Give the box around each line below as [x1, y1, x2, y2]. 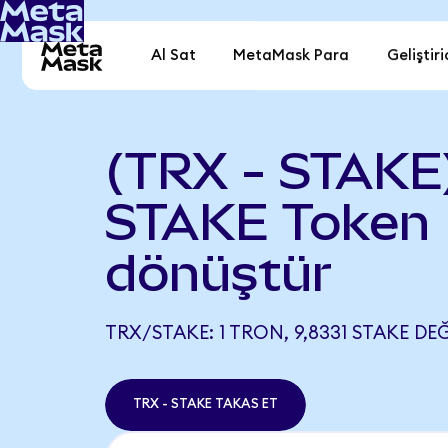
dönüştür [104, 243, 332, 302]
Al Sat [151, 48, 197, 64]
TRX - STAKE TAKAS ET [132, 397, 278, 412]
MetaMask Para [233, 48, 350, 64]
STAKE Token [104, 192, 430, 251]
